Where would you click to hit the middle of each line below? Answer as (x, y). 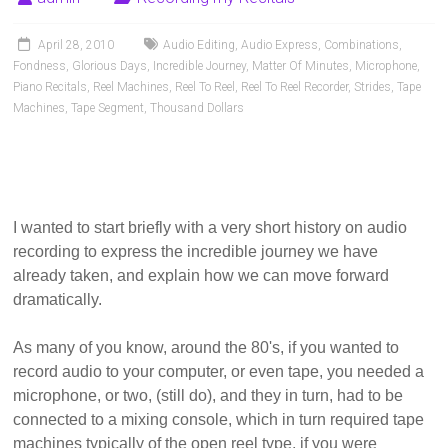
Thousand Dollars (197, 108)
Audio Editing (199, 45)
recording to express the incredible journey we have (196, 252)
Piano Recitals (50, 87)
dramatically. (58, 300)
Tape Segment (108, 108)
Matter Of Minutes (301, 66)
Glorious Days (110, 66)
